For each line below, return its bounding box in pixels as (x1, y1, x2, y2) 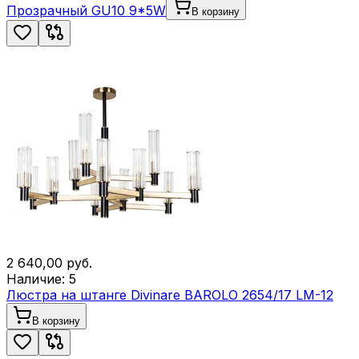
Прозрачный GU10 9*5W (6, 2, 166, 18)
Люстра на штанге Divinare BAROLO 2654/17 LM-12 (6, 287, 333, 303)
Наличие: (6, 271, 69, 287)
